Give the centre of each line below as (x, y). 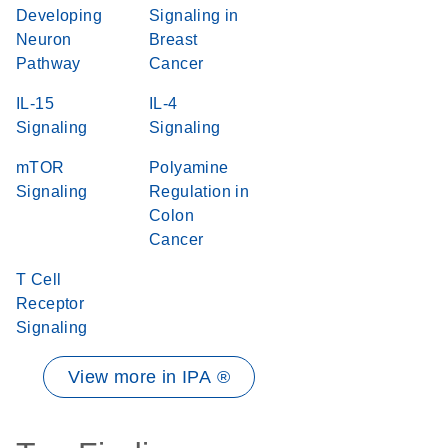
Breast (173, 39)
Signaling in (194, 15)
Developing (59, 15)
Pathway (48, 63)
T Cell (39, 279)
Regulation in (199, 191)
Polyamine (189, 167)
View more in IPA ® (149, 377)
